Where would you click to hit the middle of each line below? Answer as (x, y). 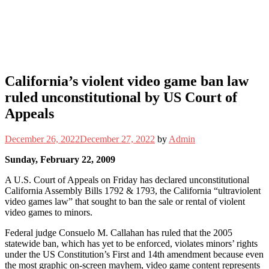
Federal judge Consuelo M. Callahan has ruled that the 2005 (119, 232)
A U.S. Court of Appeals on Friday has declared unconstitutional (127, 180)
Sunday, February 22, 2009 (60, 159)
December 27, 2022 (117, 139)
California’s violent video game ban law (127, 81)
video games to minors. (49, 212)
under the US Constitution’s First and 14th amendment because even (134, 254)
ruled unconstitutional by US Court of (121, 97)
